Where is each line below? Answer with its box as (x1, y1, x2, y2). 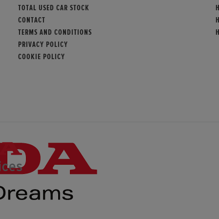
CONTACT (18, 16, 46, 24)
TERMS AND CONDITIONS (18, 28, 92, 36)
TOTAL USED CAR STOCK (18, 3, 90, 12)
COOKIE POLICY (18, 52, 66, 61)
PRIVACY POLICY (18, 40, 68, 48)
